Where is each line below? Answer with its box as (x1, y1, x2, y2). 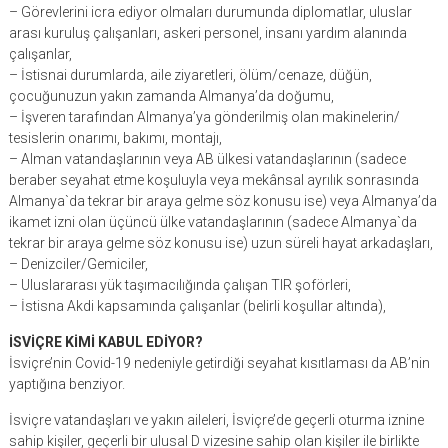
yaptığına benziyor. (8, 375, 125, 392)
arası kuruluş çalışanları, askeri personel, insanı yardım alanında (8, 24, 407, 41)
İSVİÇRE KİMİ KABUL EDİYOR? (8, 333, 203, 350)
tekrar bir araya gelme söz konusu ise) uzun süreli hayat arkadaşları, (8, 234, 433, 251)
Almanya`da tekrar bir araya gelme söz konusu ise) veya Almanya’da (8, 192, 437, 209)
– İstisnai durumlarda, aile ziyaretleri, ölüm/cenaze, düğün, (8, 66, 372, 83)
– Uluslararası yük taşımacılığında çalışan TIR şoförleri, (8, 276, 351, 293)
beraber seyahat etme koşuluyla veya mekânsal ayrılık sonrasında (8, 171, 419, 188)
